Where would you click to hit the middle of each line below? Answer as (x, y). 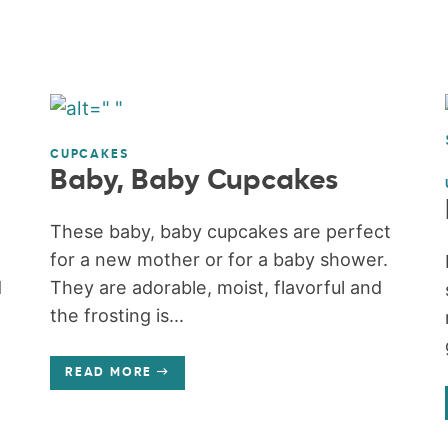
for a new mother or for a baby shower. (219, 260)
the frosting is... (117, 316)
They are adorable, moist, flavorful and (216, 288)
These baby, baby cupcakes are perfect (221, 232)
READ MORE (109, 373)
